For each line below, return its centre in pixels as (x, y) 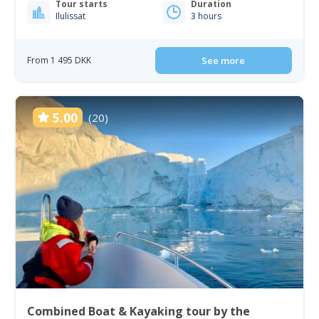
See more (224, 61)
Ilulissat (71, 16)
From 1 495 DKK (59, 61)
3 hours (206, 16)
